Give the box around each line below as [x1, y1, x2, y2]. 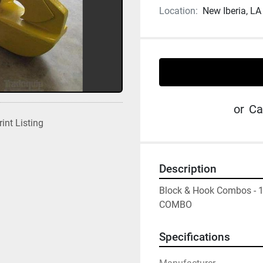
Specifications [159, 231, 230, 244]
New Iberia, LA [203, 5, 261, 16]
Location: [159, 5, 198, 16]
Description [159, 163, 217, 176]
